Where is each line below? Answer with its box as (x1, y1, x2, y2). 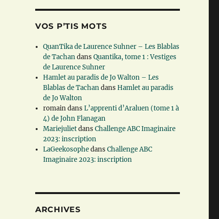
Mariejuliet (43, 125, 77, 133)
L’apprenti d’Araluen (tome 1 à (84, 104, 179, 113)
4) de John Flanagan (43, 114, 106, 123)
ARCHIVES (35, 205, 81, 215)
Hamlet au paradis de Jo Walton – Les (43, 73, 159, 82)
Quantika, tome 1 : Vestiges (93, 53, 177, 62)
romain (43, 104, 66, 113)
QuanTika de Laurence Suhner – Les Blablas (43, 43, 180, 51)
